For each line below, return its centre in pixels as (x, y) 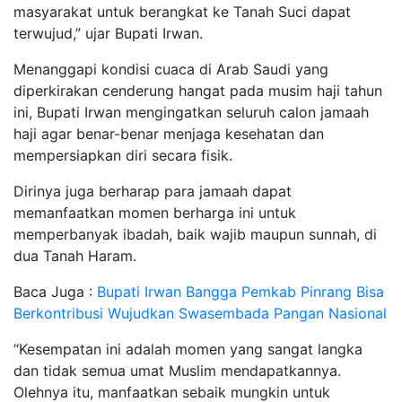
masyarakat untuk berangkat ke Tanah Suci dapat (182, 11)
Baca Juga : (55, 291)
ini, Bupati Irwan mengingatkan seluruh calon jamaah (191, 112)
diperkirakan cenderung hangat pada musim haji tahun (198, 90)
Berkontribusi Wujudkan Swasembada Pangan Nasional (200, 313)
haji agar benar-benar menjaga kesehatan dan (169, 133)
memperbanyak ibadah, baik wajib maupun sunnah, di (195, 234)
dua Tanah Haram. (75, 255)
